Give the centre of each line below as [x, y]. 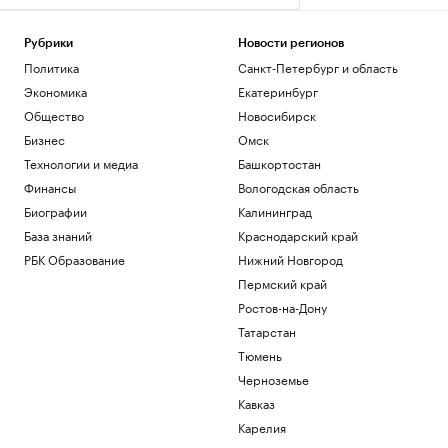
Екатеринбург [277, 90]
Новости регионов [290, 43]
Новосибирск [276, 114]
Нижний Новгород [290, 258]
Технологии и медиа [81, 162]
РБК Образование [74, 258]
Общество [54, 114]
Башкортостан [279, 162]
